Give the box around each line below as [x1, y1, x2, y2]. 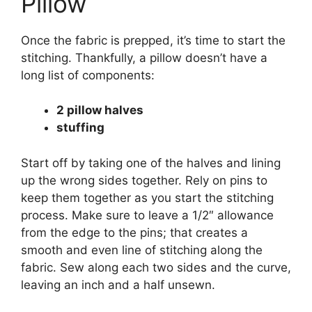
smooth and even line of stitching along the [21, 242, 263, 257]
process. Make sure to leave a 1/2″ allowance [21, 208, 274, 222]
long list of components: [21, 68, 155, 82]
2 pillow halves [56, 103, 143, 117]
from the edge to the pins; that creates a [21, 225, 248, 240]
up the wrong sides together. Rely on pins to [21, 173, 267, 187]
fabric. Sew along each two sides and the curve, [21, 260, 291, 274]
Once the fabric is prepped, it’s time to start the [21, 33, 286, 47]
